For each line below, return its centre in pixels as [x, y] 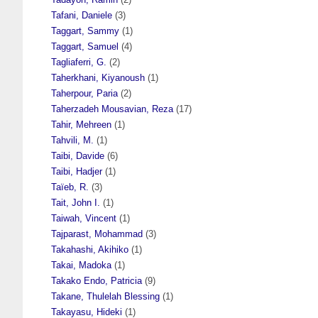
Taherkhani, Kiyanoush [98, 77]
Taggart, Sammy [85, 31]
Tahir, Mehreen [81, 124]
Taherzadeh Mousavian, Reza [112, 109]
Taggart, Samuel [85, 46]
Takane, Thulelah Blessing [105, 296]
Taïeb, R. [70, 187]
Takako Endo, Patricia [97, 280]
